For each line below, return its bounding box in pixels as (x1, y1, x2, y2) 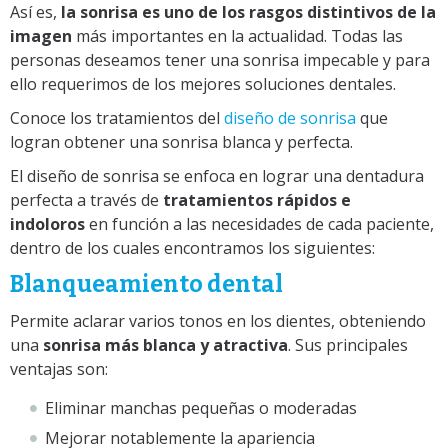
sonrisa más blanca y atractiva (43, 334, 288, 357)
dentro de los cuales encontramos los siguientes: (10, 237, 375, 260)
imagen (10, 25, 72, 48)
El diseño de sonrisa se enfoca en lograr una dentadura (10, 165, 424, 188)
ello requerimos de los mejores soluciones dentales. (10, 73, 396, 96)
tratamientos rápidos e (163, 189, 351, 212)
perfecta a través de (10, 189, 159, 212)
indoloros (10, 213, 85, 236)
